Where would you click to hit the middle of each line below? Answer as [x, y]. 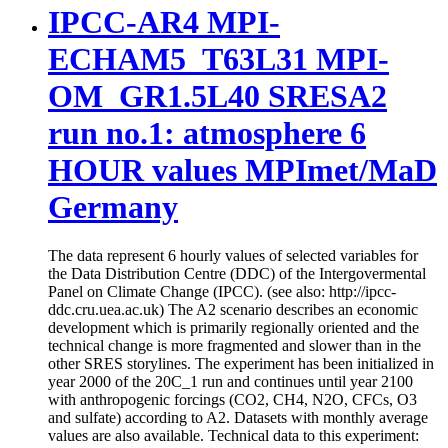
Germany [113, 206]
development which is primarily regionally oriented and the [233, 328]
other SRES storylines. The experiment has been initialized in [241, 364]
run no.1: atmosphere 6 [207, 132]
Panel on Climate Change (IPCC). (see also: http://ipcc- [222, 292]
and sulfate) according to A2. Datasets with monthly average [238, 418]
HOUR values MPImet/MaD [242, 169]
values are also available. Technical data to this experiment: [233, 436]
